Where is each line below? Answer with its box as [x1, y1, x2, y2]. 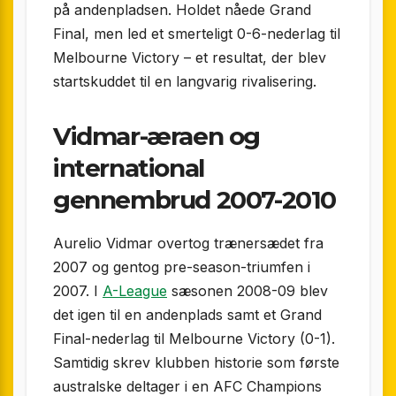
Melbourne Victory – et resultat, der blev [53, 48, 326, 66]
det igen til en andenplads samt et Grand [53, 305, 322, 324]
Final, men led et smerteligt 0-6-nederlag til [53, 24, 340, 42]
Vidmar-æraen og [53, 120, 261, 151]
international [53, 152, 204, 183]
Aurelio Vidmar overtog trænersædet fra [53, 233, 324, 252]
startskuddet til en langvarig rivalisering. [53, 72, 316, 90]
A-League [103, 281, 167, 300]
